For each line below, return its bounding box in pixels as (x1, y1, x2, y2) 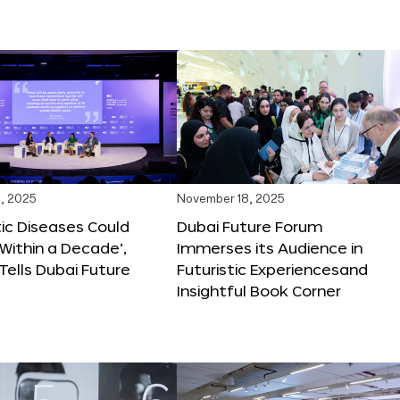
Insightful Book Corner (177, 281, 341, 299)
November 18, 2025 (177, 193, 285, 205)
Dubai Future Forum (177, 217, 322, 235)
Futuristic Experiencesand (177, 260, 368, 278)
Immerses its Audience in (177, 238, 362, 256)
